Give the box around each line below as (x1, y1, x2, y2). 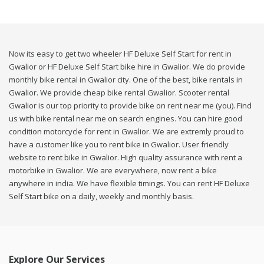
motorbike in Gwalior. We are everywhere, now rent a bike (9, 165, 217, 176)
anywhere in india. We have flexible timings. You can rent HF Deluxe (9, 178, 250, 189)
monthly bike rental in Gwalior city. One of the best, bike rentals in (9, 74, 243, 85)
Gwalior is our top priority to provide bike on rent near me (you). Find (9, 100, 252, 111)
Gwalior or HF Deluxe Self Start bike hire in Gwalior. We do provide (9, 61, 245, 72)
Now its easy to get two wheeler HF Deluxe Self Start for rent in (9, 48, 232, 60)
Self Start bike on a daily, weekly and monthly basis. (9, 191, 194, 202)
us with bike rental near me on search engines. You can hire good (9, 113, 242, 124)
